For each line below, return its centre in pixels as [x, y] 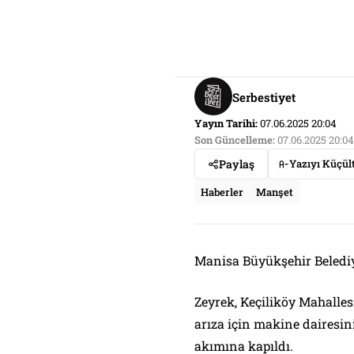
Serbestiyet [264, 97]
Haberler [222, 192]
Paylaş [237, 164]
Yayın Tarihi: [226, 124]
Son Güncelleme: [235, 140]
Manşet [275, 192]
